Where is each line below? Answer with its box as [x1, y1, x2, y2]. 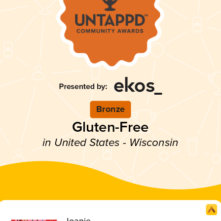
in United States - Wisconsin [42, 136, 179, 149]
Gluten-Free [72, 118, 149, 136]
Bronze [96, 104, 125, 115]
